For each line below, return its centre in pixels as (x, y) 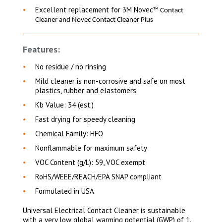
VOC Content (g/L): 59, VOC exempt (90, 162)
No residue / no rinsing (71, 67)
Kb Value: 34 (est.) (64, 105)
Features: (41, 49)
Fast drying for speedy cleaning (85, 119)
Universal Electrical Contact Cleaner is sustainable (104, 210)
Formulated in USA (65, 191)
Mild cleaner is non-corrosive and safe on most (110, 81)
